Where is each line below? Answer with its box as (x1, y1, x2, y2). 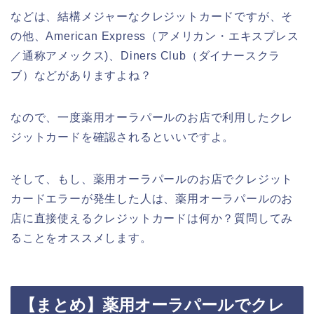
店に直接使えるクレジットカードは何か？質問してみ (11, 212, 294, 224)
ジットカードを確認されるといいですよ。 (11, 130, 235, 143)
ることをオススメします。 (11, 231, 152, 244)
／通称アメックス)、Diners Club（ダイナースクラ (11, 49, 281, 62)
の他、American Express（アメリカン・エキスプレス (11, 29, 299, 42)
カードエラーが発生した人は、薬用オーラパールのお (11, 192, 294, 205)
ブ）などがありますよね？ (11, 69, 152, 81)
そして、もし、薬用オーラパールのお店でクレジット (11, 172, 294, 185)
